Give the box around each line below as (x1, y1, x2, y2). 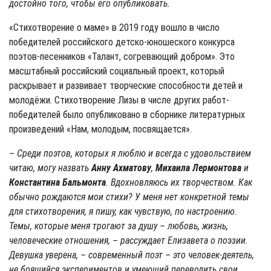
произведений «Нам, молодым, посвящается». (9, 123, 192, 135)
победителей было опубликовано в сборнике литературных (9, 108, 245, 120)
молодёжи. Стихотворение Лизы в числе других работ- (9, 94, 229, 106)
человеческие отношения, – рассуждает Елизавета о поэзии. (9, 234, 248, 246)
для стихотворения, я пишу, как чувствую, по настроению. (9, 205, 237, 217)
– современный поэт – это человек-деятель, (80, 249, 254, 261)
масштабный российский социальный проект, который (9, 65, 224, 77)
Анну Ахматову (91, 162, 151, 174)
